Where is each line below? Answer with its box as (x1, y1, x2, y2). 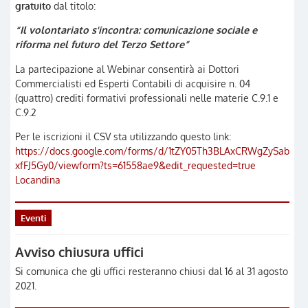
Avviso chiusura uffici (15, 243, 144, 260)
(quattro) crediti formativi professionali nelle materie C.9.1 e (15, 91, 278, 104)
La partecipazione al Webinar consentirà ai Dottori (15, 62, 239, 75)
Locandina (15, 173, 60, 186)
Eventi (21, 212, 46, 224)
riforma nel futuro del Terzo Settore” (15, 38, 189, 51)
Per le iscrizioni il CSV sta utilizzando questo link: (15, 130, 231, 143)
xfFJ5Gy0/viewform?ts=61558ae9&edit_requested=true (15, 159, 256, 172)
